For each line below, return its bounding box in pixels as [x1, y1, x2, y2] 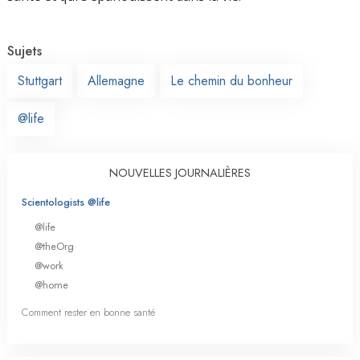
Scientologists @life [22, 194, 110, 210]
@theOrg [35, 238, 74, 254]
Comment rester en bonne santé [22, 305, 155, 321]
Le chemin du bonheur [170, 71, 292, 90]
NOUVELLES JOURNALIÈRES [109, 164, 251, 181]
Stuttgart [18, 71, 62, 90]
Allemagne [88, 71, 145, 90]
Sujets [7, 41, 42, 60]
